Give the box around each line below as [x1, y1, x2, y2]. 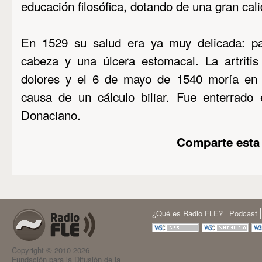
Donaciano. [21, 106, 84, 123]
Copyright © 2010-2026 [12, 244, 89, 256]
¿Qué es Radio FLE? [152, 208, 223, 219]
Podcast [229, 208, 257, 219]
